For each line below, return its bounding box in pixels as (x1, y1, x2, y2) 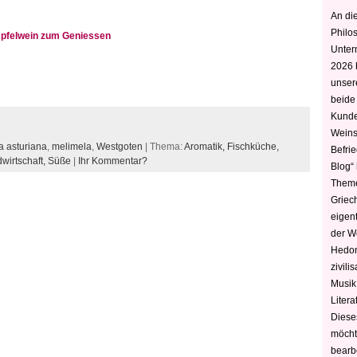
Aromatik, (184, 141, 227, 152)
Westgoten (96, 141, 143, 152)
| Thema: (143, 141, 184, 152)
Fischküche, (227, 141, 279, 152)
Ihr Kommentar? (78, 155, 147, 167)
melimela (52, 141, 92, 152)
